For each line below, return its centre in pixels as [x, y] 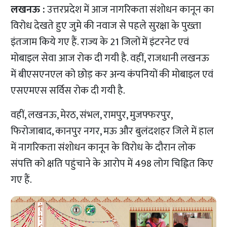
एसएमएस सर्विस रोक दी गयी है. [68, 91]
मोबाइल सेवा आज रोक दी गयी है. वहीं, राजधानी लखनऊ [110, 59]
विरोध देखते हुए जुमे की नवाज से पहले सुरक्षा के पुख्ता [106, 26]
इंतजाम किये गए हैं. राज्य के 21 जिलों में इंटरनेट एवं [100, 42]
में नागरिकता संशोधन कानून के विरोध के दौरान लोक [103, 148]
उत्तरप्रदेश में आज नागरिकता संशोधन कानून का [130, 10]
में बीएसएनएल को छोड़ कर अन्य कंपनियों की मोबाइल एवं [112, 75]
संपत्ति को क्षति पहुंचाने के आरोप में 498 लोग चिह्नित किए [112, 164]
